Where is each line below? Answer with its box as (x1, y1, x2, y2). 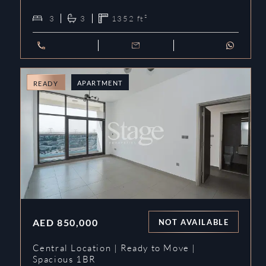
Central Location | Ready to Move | (32, 242, 196, 254)
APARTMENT (77, 79, 123, 87)
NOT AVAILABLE (158, 217, 229, 227)
